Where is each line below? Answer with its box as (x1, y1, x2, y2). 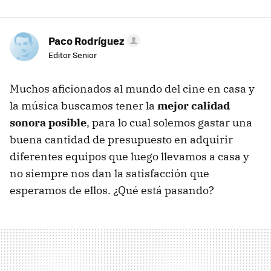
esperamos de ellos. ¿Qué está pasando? (10, 183, 214, 197)
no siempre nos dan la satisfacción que (10, 166, 209, 180)
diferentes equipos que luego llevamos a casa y (10, 149, 249, 163)
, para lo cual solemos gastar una (87, 116, 252, 129)
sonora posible (10, 116, 87, 129)
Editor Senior (48, 49, 97, 60)
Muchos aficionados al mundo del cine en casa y (10, 82, 255, 96)
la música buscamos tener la (10, 99, 157, 113)
